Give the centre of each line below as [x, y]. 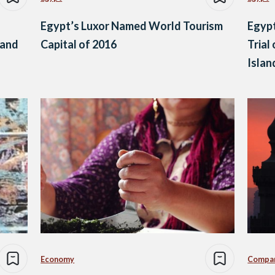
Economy [58, 260]
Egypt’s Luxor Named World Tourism [132, 25]
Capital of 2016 [79, 44]
